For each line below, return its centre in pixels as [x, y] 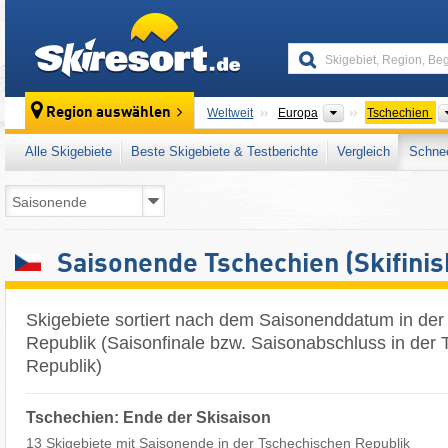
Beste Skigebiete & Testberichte [224, 151]
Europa [297, 113]
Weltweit [230, 113]
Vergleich [363, 151]
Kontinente [376, 112]
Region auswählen [109, 113]
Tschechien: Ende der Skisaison [148, 417]
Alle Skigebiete [68, 151]
